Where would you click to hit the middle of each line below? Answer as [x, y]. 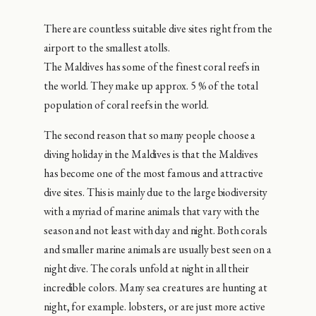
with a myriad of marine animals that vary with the [152, 211]
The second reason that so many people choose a [150, 135]
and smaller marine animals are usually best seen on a [158, 249]
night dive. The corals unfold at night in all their [146, 268]
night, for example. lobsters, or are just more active [154, 306]
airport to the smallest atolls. [107, 47]
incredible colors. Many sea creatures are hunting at [156, 287]
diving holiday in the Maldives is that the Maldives [151, 154]
